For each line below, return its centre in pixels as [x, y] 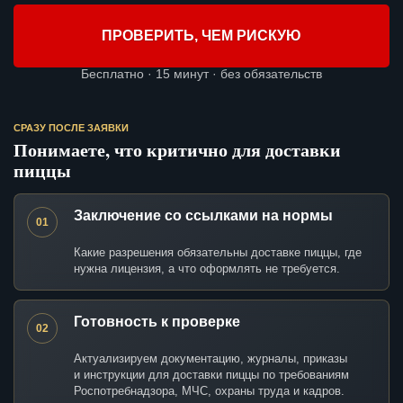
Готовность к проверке [157, 322]
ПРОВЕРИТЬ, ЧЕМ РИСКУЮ [201, 36]
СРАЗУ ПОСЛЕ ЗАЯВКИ [71, 128]
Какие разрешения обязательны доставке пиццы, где [218, 253]
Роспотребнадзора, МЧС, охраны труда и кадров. [209, 391]
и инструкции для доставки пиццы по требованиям [211, 375]
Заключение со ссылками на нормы [203, 216]
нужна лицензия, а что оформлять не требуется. [207, 269]
